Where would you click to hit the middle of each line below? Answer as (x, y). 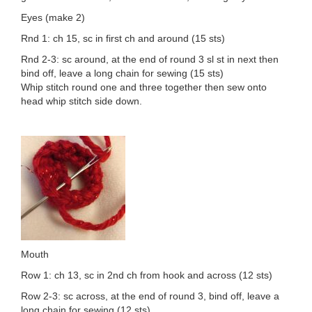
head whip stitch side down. (81, 101)
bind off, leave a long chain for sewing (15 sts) (122, 73)
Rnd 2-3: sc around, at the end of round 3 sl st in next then (150, 60)
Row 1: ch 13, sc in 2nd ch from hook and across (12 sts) (147, 275)
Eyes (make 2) (53, 18)
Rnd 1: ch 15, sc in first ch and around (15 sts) (123, 39)
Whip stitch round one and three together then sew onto (144, 87)
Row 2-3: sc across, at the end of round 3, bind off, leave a (150, 296)
